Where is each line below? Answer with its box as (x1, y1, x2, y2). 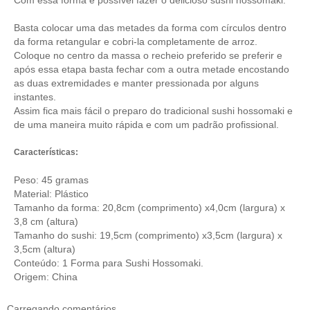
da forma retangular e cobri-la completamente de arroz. (14, 35, 257, 47)
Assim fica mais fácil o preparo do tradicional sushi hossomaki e (14, 104, 293, 116)
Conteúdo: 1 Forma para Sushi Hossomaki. (14, 257, 203, 268)
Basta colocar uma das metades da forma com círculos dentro (14, 21, 286, 33)
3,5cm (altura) (14, 243, 75, 255)
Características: (14, 147, 78, 157)
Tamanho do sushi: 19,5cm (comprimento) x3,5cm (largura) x (14, 229, 282, 241)
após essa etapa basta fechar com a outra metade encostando (14, 63, 289, 75)
